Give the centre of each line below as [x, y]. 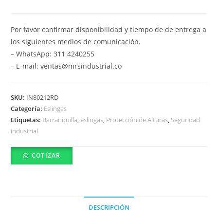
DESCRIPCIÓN [109, 208]
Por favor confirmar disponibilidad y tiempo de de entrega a [109, 30]
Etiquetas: [27, 120]
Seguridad [186, 120]
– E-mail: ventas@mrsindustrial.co [66, 66]
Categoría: [27, 109]
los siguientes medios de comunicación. [76, 42]
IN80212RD [43, 98]
